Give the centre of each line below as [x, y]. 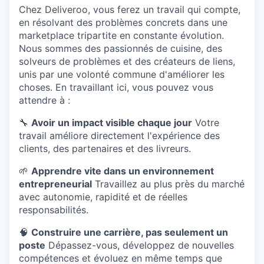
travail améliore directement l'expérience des [119, 136]
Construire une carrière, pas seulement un [130, 232]
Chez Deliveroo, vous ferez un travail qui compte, [130, 10]
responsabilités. [54, 210]
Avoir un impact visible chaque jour [112, 123]
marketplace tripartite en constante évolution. [121, 36]
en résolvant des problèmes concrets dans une [123, 23]
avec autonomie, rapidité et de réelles [103, 197]
